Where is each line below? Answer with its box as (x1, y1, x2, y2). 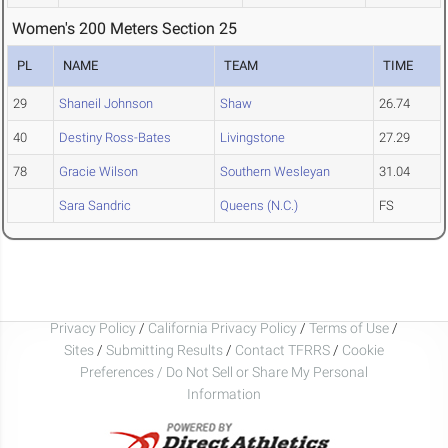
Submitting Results (106, 341, 223, 358)
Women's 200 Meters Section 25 (12, 19, 237, 39)
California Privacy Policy (148, 319, 297, 336)
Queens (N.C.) (220, 198, 298, 214)
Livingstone (220, 130, 285, 146)
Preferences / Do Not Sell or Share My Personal (80, 363, 368, 380)
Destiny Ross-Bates (59, 130, 171, 146)
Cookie (342, 341, 384, 358)
